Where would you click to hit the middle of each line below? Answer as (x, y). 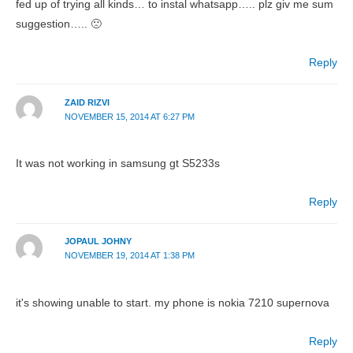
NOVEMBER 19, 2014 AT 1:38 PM (129, 256)
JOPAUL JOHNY (98, 242)
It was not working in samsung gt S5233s (118, 164)
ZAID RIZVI (87, 102)
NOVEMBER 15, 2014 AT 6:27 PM (129, 116)
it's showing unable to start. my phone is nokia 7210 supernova (173, 303)
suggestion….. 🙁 (59, 24)
